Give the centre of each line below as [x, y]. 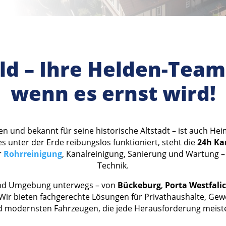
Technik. [113, 166]
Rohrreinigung [33, 154]
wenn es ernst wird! [113, 93]
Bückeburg [139, 185]
